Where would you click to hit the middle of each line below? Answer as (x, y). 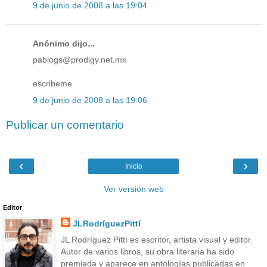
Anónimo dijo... (64, 44)
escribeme (52, 84)
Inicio (133, 166)
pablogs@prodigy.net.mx (80, 60)
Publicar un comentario (65, 125)
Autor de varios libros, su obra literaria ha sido (147, 251)
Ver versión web (133, 189)
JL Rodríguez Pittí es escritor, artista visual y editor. (156, 239)
